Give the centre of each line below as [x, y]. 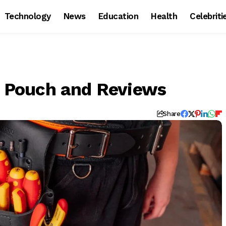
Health [164, 16]
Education [118, 16]
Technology [27, 16]
